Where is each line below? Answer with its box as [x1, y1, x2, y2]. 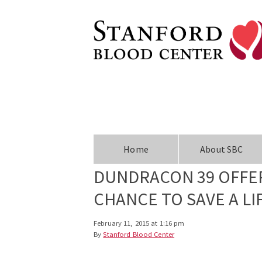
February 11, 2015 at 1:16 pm [94, 218, 185, 227]
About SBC [200, 143, 243, 155]
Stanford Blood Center [103, 229, 175, 239]
